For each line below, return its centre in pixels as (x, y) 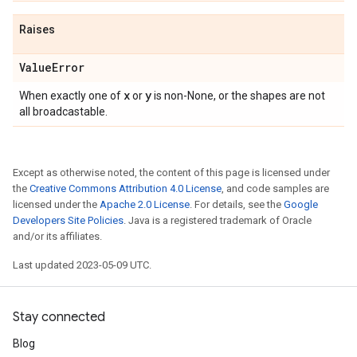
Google (301, 204)
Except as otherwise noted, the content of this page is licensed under (171, 173)
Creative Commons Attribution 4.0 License (126, 188)
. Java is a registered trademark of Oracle (218, 220)
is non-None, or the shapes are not (238, 96)
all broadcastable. (63, 112)
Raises (37, 29)
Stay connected (59, 317)
